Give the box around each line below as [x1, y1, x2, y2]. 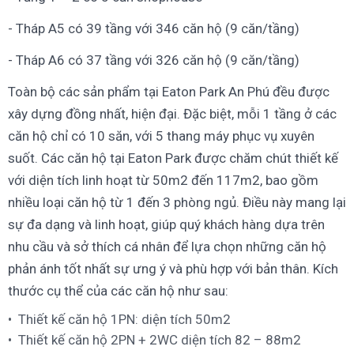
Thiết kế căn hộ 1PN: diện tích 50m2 [18, 311, 231, 327]
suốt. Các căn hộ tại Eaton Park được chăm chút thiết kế [8, 149, 338, 166]
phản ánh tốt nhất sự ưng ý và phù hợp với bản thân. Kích [8, 260, 338, 277]
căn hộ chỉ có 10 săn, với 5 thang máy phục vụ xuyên [8, 127, 314, 144]
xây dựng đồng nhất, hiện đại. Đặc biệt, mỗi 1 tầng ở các [8, 105, 337, 122]
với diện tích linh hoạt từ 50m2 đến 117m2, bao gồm [8, 171, 318, 188]
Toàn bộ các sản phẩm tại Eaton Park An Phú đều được [8, 83, 330, 100]
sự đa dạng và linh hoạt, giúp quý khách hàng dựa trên [8, 216, 325, 232]
